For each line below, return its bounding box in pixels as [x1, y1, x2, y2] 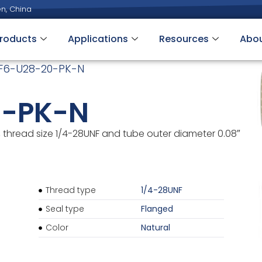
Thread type [46, 184, 96, 196]
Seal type [46, 203, 85, 215]
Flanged [140, 203, 173, 215]
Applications [67, 32, 128, 46]
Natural [140, 222, 170, 234]
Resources [158, 32, 209, 46]
